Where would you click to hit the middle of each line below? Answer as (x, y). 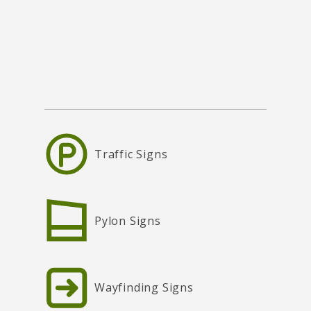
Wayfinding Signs (144, 288)
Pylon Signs (128, 221)
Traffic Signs (131, 154)
